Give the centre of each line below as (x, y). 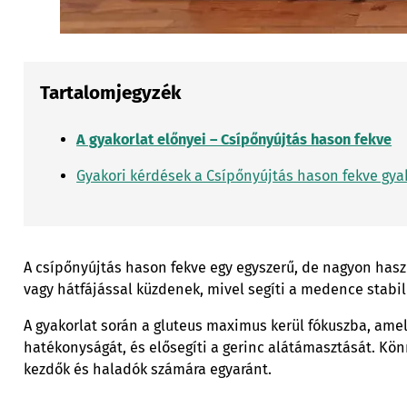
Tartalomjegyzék (111, 92)
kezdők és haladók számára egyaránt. (147, 369)
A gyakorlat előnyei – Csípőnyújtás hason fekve (234, 140)
